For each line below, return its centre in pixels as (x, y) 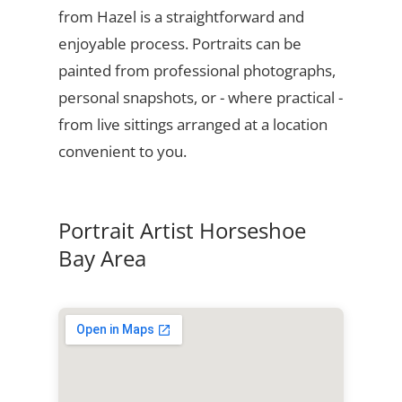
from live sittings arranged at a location (192, 124)
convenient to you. (122, 151)
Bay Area (102, 258)
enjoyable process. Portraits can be (179, 43)
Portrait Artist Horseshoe (182, 230)
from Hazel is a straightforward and (181, 16)
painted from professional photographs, (197, 70)
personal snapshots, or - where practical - (200, 97)
